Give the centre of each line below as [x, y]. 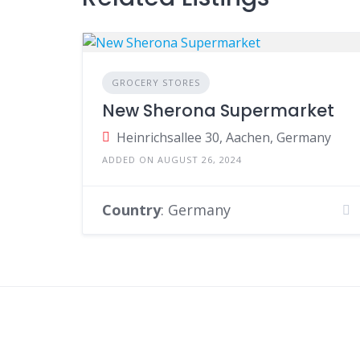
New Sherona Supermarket [218, 110]
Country [131, 209]
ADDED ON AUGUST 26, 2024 [172, 159]
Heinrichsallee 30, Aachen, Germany [224, 137]
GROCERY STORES [156, 82]
